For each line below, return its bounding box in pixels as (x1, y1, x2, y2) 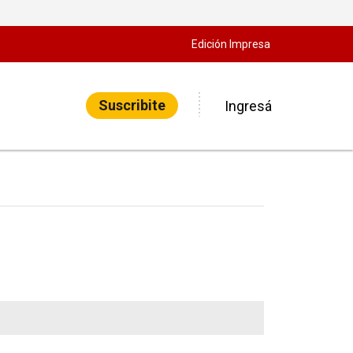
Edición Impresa (191, 38, 270, 50)
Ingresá (225, 97, 272, 114)
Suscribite (98, 97, 165, 113)
